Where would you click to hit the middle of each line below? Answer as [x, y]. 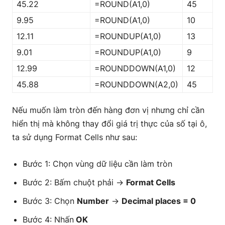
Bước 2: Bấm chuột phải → [74, 182]
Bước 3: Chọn [50, 201]
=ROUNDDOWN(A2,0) [136, 84]
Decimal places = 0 [159, 201]
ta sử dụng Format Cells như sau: [75, 137]
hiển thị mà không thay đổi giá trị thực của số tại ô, [109, 123]
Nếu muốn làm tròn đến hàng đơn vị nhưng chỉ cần [108, 110]
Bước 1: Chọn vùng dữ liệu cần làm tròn [97, 163]
